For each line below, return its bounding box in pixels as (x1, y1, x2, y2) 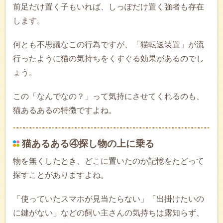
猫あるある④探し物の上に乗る (22, 138, 154, 149)
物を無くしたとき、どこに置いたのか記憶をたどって (13, 156, 204, 165)
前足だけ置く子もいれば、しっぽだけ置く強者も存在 (13, 2, 204, 11)
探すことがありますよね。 (13, 170, 109, 179)
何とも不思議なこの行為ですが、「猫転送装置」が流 (13, 40, 204, 49)
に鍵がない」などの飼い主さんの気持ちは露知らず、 (13, 208, 204, 217)
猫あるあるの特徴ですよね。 (13, 106, 116, 114)
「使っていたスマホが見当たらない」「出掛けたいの (13, 194, 204, 203)
